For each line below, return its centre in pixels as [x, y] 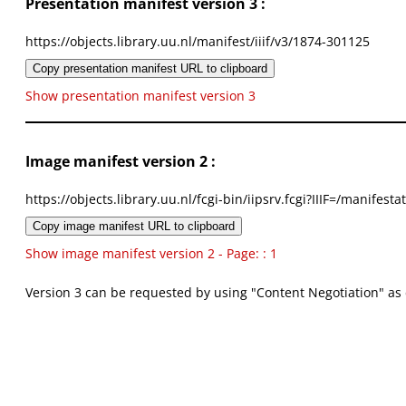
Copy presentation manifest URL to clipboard [150, 69]
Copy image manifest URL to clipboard [134, 227]
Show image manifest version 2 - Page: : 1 [151, 254]
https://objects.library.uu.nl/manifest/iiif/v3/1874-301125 [198, 42]
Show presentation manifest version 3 [140, 96]
